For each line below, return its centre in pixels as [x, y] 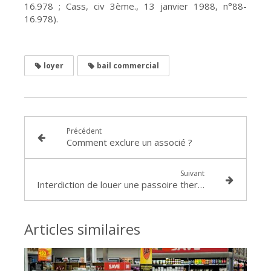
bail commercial [127, 65]
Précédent [84, 131]
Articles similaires [82, 229]
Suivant [193, 173]
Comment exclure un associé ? [129, 142]
